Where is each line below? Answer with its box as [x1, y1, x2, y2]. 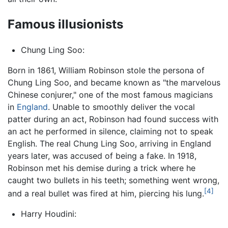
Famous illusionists [8, 16, 123, 32]
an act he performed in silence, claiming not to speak [8, 126, 213, 136]
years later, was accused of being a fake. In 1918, [8, 150, 196, 161]
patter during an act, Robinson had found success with [8, 113, 218, 124]
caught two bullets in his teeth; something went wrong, [8, 175, 219, 185]
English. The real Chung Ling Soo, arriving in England [8, 138, 211, 149]
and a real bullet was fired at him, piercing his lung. [8, 188, 204, 199]
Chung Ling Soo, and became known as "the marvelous [8, 77, 220, 88]
